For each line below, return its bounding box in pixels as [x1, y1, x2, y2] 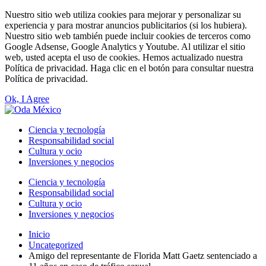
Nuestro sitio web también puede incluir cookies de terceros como [5, 31, 251, 41]
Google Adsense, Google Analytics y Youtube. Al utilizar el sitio [5, 42, 245, 52]
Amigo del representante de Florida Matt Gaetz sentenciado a [28, 251, 257, 261]
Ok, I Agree [5, 94, 49, 104]
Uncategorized [28, 240, 83, 250]
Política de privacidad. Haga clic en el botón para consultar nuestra [5, 63, 254, 73]
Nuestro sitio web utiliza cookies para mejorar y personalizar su [5, 9, 241, 20]
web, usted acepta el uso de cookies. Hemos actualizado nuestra [5, 52, 243, 62]
